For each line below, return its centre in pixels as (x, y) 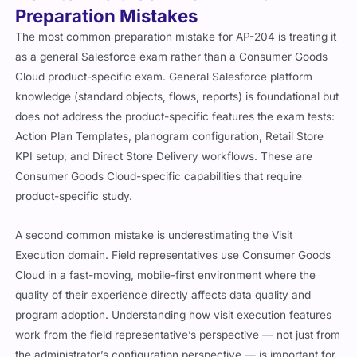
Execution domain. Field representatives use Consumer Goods (173, 255)
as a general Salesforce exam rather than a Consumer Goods (172, 57)
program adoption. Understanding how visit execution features (174, 315)
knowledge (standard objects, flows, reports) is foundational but (177, 97)
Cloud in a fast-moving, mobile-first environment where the (166, 275)
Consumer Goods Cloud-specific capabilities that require (159, 177)
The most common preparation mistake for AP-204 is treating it (176, 37)
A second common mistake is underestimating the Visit (154, 235)
